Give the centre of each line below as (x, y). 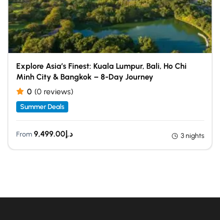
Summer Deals (42, 107)
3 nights (192, 136)
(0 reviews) (54, 91)
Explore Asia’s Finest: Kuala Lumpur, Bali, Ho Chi (101, 66)
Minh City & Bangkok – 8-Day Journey (84, 77)
